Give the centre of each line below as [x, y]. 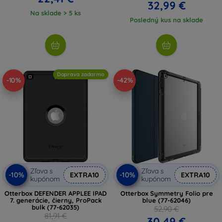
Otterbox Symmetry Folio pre [166, 193]
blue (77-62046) [166, 200]
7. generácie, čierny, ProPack [55, 200]
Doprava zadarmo [81, 74]
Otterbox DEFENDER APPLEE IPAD [55, 193]
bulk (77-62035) [55, 207]
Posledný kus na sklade [166, 20]
